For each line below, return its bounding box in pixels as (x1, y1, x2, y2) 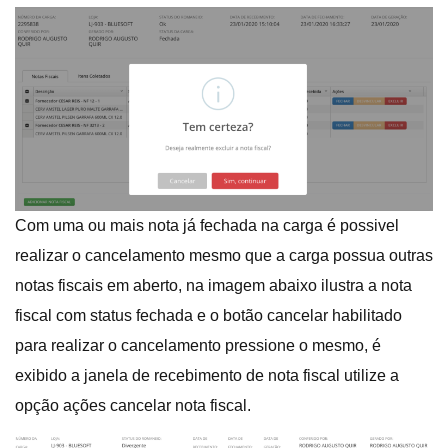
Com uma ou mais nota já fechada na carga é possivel (15, 217, 399, 235)
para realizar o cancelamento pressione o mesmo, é (15, 337, 381, 355)
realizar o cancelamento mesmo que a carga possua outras (15, 247, 433, 265)
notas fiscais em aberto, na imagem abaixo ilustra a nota (15, 277, 412, 295)
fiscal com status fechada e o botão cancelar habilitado (15, 307, 402, 325)
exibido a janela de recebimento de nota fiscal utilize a (15, 367, 399, 385)
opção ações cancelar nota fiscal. (15, 397, 251, 415)
